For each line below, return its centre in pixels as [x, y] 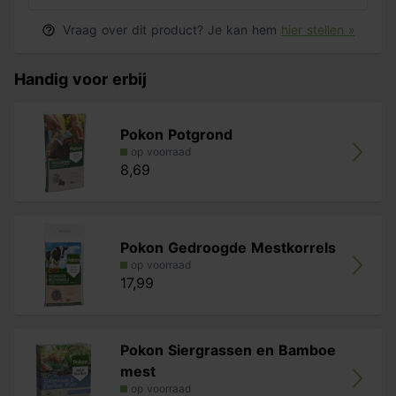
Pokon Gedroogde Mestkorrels [228, 247]
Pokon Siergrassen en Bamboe [228, 350]
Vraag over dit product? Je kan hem [171, 30]
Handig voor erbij [80, 79]
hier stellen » [318, 30]
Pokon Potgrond [176, 134]
